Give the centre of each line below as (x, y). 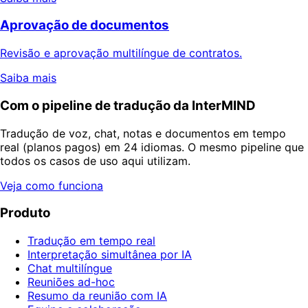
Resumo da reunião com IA (97, 296)
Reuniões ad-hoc (71, 282)
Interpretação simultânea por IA (110, 255)
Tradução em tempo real (91, 241)
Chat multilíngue (70, 268)
